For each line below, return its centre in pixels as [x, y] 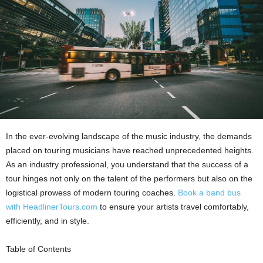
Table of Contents [38, 249]
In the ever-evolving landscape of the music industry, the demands [129, 136]
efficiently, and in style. [48, 220]
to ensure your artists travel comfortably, [173, 206]
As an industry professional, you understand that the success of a [127, 164]
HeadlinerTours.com [60, 206]
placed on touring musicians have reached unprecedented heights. [130, 150]
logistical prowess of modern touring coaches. [92, 192]
